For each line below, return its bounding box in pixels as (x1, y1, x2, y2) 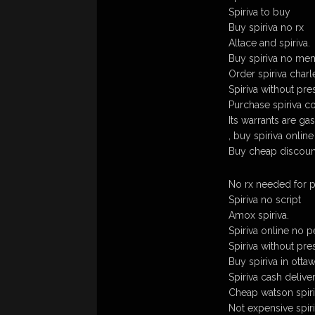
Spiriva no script (229, 194, 301, 205)
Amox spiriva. (229, 210, 289, 221)
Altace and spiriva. (229, 37, 310, 49)
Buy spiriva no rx (229, 22, 304, 33)
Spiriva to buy (229, 6, 290, 18)
